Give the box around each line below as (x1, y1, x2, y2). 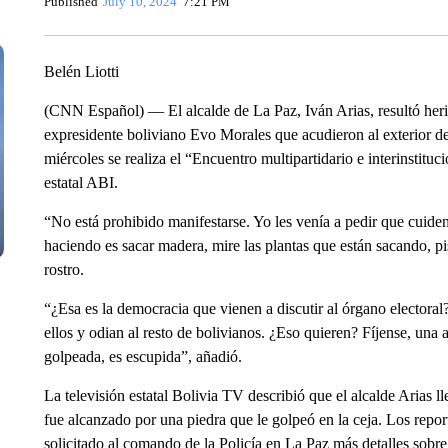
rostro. (43, 261, 84, 278)
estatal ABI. (43, 174, 118, 191)
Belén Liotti (43, 63, 119, 80)
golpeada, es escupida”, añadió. (43, 348, 242, 365)
